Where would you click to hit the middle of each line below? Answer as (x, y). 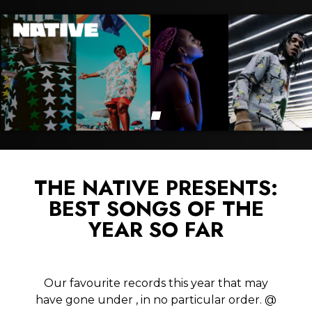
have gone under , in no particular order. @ (156, 300)
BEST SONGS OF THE (156, 209)
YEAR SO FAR (156, 230)
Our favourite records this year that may (156, 283)
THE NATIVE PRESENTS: (156, 188)
